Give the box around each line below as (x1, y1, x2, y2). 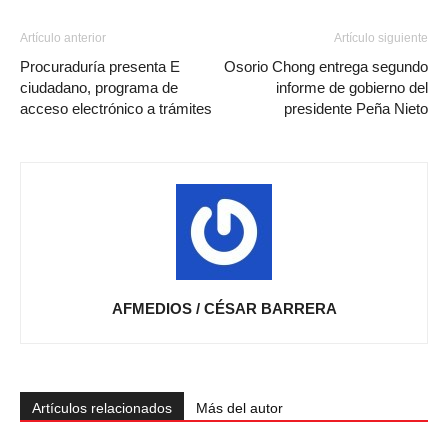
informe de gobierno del (276, 78, 428, 96)
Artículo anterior (20, 30, 106, 45)
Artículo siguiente (334, 30, 428, 45)
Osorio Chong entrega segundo (224, 57, 428, 75)
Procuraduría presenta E (20, 57, 180, 75)
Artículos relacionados (32, 399, 172, 416)
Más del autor (196, 399, 283, 416)
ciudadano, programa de (20, 78, 178, 96)
